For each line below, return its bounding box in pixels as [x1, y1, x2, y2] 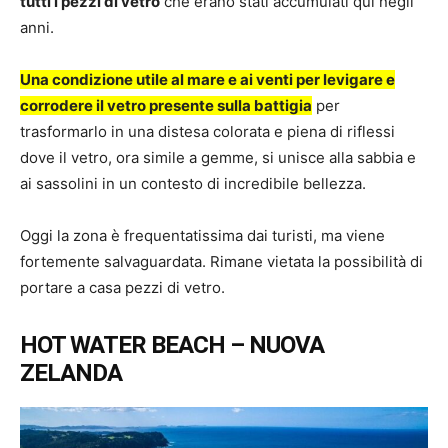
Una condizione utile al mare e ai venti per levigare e [20, 70, 395, 89]
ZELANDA [20, 359, 122, 387]
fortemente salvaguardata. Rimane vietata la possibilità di [20, 252, 423, 271]
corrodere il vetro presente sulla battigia [20, 96, 312, 115]
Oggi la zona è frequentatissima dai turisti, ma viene [20, 226, 385, 245]
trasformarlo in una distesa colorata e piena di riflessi [20, 122, 395, 141]
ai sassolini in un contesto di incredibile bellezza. [20, 174, 366, 193]
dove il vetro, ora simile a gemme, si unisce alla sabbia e [20, 148, 416, 167]
